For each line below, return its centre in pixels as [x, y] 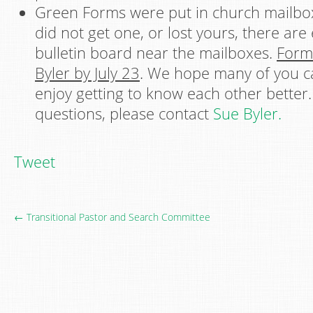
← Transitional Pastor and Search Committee [112, 217]
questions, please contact [124, 114]
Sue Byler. [247, 114]
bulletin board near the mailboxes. [156, 53]
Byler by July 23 [87, 73]
